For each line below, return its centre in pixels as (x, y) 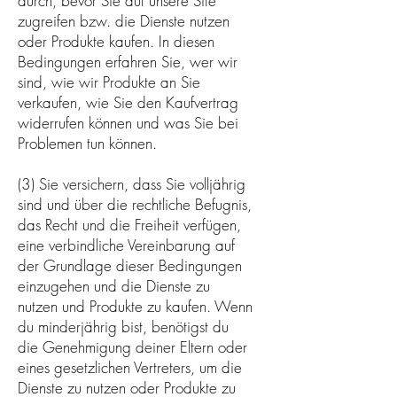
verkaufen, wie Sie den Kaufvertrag (128, 102)
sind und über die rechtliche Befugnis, (135, 204)
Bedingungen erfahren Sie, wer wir (128, 61)
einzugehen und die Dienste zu (114, 285)
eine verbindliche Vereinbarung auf (126, 245)
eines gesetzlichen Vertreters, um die (130, 367)
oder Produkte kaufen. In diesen (116, 41)
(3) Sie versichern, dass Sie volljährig (132, 183)
